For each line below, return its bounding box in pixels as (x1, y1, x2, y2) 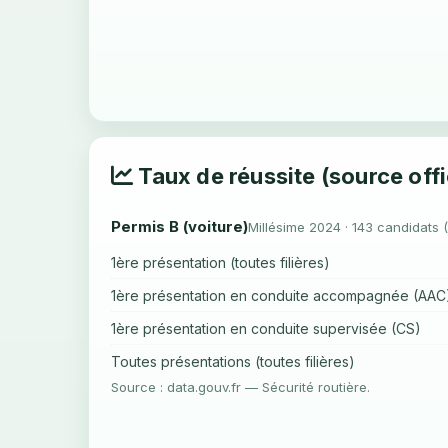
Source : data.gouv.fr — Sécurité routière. (111, 379, 370, 395)
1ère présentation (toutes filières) (111, 254, 330, 271)
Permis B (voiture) (111, 217, 248, 236)
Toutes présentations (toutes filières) (111, 353, 355, 370)
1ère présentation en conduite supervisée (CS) (111, 320, 421, 337)
